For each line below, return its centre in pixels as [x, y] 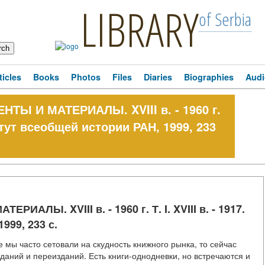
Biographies [209, 77]
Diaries [158, 77]
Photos [86, 77]
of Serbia [225, 19]
